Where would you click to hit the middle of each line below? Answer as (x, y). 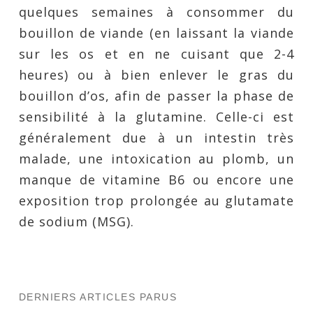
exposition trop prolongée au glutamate (156, 201)
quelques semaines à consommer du (156, 12)
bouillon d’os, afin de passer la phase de (156, 96)
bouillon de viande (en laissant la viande (156, 33)
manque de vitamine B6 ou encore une (156, 180)
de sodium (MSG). (76, 221)
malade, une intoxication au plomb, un (156, 159)
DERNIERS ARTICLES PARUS (98, 297)
